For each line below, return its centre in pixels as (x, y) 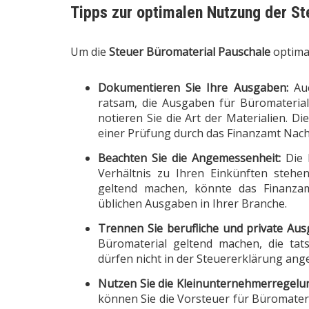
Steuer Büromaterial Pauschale (190, 51)
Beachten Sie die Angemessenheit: (189, 158)
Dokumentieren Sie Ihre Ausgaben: (193, 87)
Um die (90, 51)
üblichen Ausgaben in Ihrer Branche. (192, 203)
